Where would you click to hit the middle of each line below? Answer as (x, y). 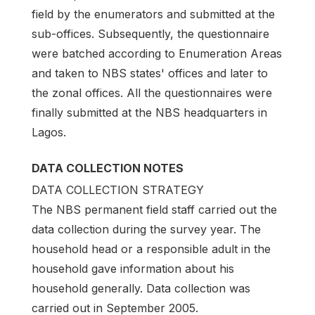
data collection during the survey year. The (146, 229)
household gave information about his (133, 268)
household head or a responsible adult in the (151, 249)
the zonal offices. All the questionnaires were (152, 93)
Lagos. (49, 133)
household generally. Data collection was (141, 288)
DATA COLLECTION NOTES (108, 168)
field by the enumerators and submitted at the (153, 14)
